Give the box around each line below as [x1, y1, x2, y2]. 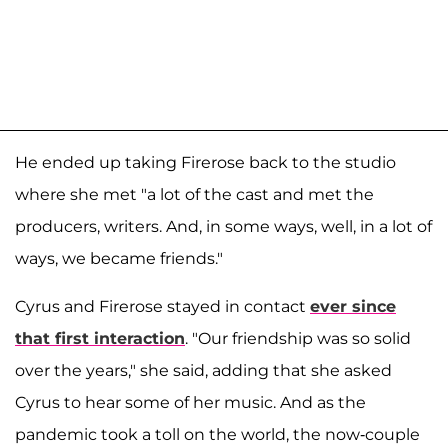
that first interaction [15, 329, 185, 349]
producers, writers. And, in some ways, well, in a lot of [15, 217, 432, 237]
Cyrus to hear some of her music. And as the [15, 393, 366, 413]
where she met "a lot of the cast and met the [15, 185, 374, 205]
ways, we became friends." [15, 249, 223, 269]
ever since [310, 297, 396, 317]
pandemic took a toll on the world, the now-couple [15, 425, 420, 445]
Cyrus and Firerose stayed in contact [15, 297, 310, 317]
